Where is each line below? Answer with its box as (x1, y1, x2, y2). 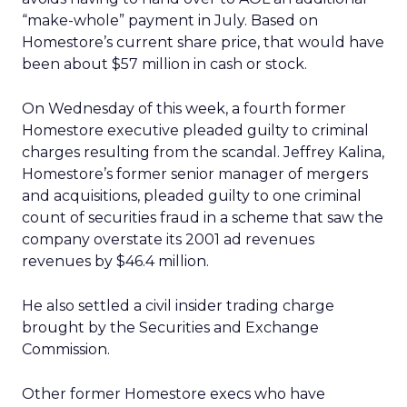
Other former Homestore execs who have (22, 385, 325, 402)
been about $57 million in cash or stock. (22, 55, 307, 73)
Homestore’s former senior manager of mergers (22, 165, 368, 183)
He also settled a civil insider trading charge (22, 297, 334, 314)
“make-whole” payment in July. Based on (22, 12, 318, 29)
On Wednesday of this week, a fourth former (22, 100, 346, 117)
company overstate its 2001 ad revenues (22, 231, 314, 248)
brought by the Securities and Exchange (22, 319, 319, 336)
